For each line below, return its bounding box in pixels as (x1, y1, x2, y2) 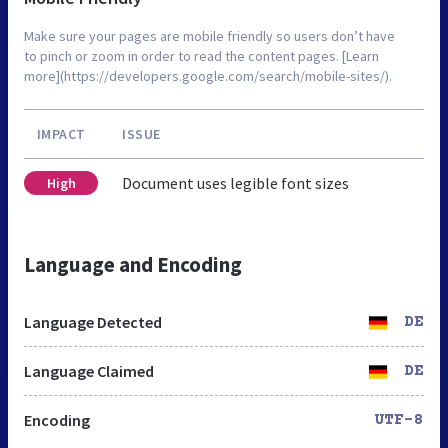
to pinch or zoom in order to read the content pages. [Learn (24, 46, 379, 65)
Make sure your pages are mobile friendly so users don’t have (24, 26, 395, 45)
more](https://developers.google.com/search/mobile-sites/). (24, 66, 392, 85)
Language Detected (24, 311, 162, 332)
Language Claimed (24, 360, 154, 381)
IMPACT (36, 124, 86, 143)
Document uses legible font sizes (122, 172, 349, 193)
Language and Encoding (24, 250, 242, 278)
